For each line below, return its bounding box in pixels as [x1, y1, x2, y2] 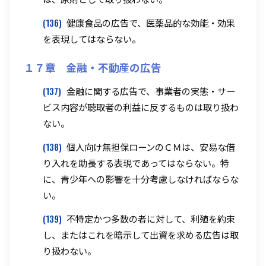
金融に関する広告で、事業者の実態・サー [66, 84, 235, 98]
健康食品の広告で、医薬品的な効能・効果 [66, 16, 235, 30]
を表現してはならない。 [43, 32, 141, 46]
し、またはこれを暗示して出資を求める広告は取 [43, 227, 239, 241]
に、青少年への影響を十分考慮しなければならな [43, 172, 239, 185]
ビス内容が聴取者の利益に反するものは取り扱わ [43, 100, 239, 114]
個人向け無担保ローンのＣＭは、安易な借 [66, 140, 235, 153]
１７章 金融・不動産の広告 [24, 59, 161, 75]
